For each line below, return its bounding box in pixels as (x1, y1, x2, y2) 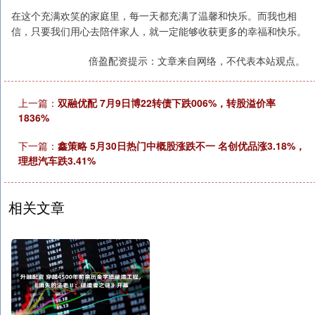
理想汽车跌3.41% (18, 153, 96, 167)
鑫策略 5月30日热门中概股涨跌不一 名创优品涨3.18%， (58, 139, 305, 153)
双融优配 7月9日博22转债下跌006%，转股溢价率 (58, 96, 276, 110)
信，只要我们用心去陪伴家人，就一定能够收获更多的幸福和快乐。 (11, 24, 307, 38)
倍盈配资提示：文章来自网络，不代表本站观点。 (89, 53, 305, 67)
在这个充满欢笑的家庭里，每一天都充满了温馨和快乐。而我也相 (11, 8, 297, 22)
